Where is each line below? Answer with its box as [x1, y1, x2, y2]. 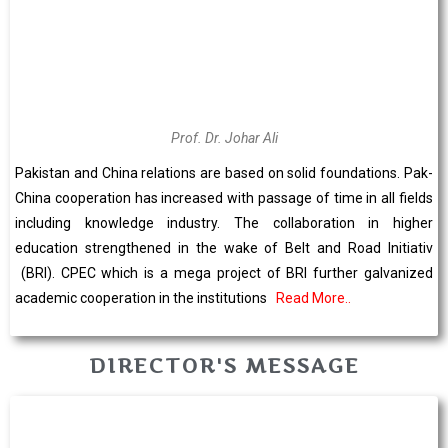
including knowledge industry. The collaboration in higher [15, 214, 433, 231]
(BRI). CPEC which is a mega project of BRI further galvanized [15, 264, 433, 281]
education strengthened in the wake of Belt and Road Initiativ [15, 239, 433, 256]
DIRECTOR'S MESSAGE [88, 353, 360, 378]
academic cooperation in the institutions [15, 289, 276, 306]
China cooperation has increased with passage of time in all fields [15, 189, 433, 206]
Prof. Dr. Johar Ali [170, 129, 278, 146]
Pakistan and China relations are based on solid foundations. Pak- [15, 164, 433, 181]
